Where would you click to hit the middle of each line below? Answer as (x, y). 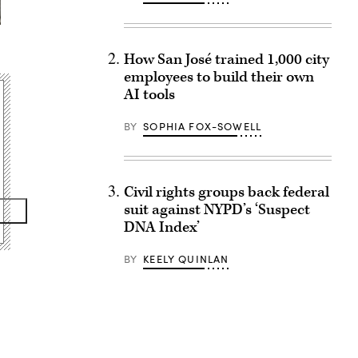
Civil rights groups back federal (226, 192)
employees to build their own (219, 77)
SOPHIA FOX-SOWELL (203, 126)
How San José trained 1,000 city (226, 60)
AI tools (149, 95)
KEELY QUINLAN (186, 259)
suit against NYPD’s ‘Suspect (217, 210)
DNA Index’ (161, 227)
